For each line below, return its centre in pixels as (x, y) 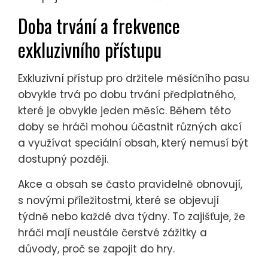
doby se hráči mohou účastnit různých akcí (130, 127)
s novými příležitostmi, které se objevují (118, 201)
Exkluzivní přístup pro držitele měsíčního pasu (134, 79)
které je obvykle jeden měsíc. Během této (124, 111)
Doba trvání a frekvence (99, 26)
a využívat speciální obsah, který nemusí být (133, 143)
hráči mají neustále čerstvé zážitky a (112, 233)
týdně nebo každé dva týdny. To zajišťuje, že (132, 217)
